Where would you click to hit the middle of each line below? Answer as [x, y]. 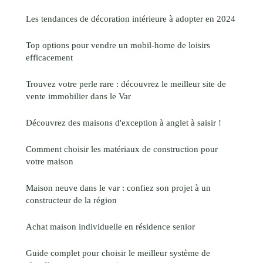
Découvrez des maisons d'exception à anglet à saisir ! [124, 122]
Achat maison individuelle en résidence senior [110, 226]
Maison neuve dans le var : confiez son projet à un [118, 187]
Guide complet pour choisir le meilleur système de [118, 252]
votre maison [50, 161]
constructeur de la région [71, 200]
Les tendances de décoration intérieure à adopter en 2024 [131, 18]
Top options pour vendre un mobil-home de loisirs [118, 45]
